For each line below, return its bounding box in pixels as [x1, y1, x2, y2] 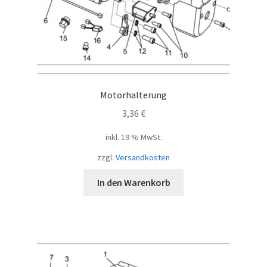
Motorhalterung [100, 88, 167, 101]
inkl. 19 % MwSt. [105, 131, 162, 142]
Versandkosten [116, 151, 170, 163]
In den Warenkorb [97, 176, 170, 188]
